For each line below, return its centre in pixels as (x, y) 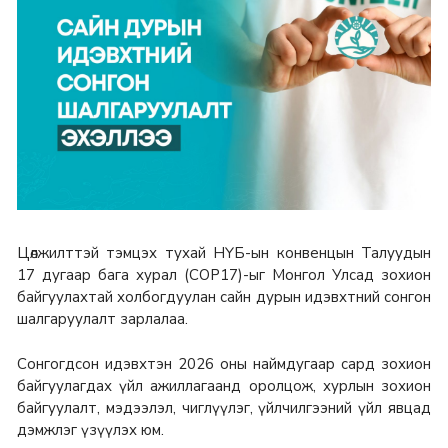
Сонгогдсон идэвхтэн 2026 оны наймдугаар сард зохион (224, 364)
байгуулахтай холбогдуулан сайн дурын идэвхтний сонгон (224, 296)
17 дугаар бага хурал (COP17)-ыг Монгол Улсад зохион (224, 274)
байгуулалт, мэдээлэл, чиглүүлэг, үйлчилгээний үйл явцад (224, 408)
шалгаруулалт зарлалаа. (102, 318)
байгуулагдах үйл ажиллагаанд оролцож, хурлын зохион (224, 386)
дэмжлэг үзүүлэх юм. (92, 430)
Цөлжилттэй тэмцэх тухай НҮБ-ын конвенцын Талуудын (224, 252)
